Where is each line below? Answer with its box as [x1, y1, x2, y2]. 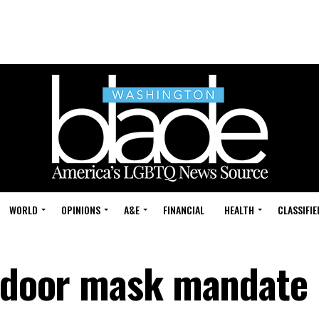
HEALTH [224, 202, 254, 217]
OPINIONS [61, 202, 100, 217]
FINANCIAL [163, 202, 204, 217]
